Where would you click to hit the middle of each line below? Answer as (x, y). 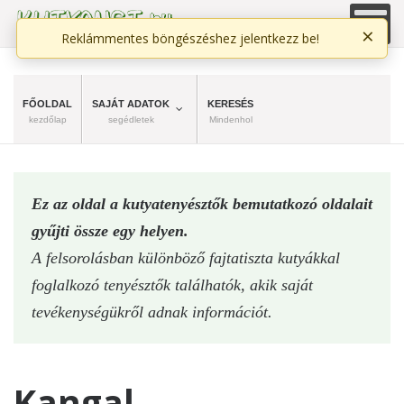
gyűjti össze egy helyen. (110, 230)
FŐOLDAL (47, 103)
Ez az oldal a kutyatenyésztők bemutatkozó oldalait (202, 203)
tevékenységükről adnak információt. (152, 312)
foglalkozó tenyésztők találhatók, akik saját (172, 285)
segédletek (131, 119)
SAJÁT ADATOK (131, 103)
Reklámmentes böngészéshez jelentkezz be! (190, 38)
